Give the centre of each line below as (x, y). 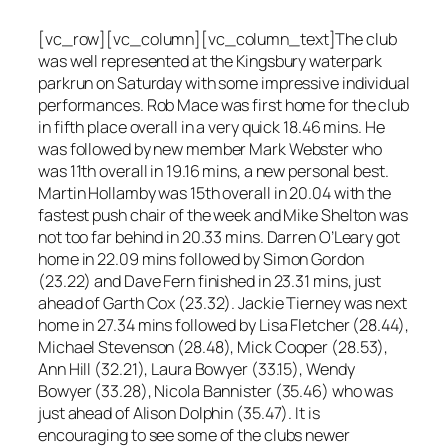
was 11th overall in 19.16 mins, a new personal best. (213, 171)
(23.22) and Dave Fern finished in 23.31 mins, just (209, 281)
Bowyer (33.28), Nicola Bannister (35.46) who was (216, 391)
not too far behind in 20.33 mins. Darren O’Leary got (219, 237)
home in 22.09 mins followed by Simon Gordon (201, 259)
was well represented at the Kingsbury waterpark (210, 61)
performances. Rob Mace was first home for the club (223, 105)
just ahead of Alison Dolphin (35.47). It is (179, 413)
